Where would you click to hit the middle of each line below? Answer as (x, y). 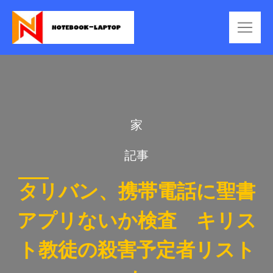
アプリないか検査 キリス (136, 220)
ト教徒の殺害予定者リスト (136, 250)
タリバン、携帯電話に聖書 (136, 191)
